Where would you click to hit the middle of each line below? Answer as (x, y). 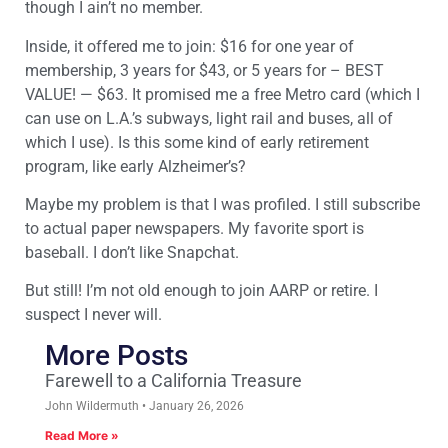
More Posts (116, 355)
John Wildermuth (93, 405)
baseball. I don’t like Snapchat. (132, 253)
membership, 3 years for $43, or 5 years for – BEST (204, 70)
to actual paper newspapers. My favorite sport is (194, 229)
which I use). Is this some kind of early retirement (197, 142)
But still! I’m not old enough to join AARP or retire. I (201, 291)
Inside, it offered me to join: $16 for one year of (189, 46)
